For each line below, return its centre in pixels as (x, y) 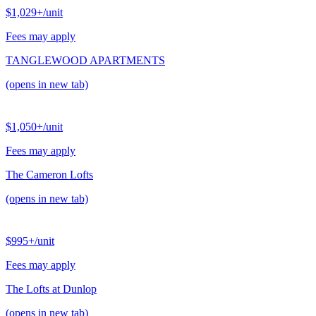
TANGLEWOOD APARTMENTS (85, 61)
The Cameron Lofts (49, 175)
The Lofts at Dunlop (51, 289)
